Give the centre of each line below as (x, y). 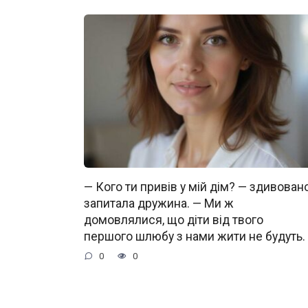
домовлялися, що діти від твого (174, 220)
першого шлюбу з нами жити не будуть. (195, 237)
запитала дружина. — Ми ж (159, 204)
